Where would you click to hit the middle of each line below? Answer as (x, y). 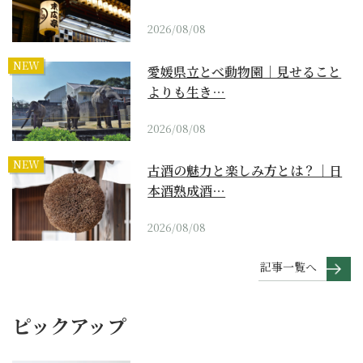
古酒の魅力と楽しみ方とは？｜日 (245, 171)
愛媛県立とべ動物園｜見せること (245, 71)
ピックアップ (69, 325)
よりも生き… (187, 92)
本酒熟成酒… (187, 191)
